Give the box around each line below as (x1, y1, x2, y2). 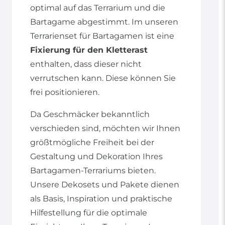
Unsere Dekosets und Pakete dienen (30, 180, 179, 190)
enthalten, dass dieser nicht (30, 59, 142, 69)
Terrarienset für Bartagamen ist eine (30, 31, 174, 41)
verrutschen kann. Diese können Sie (30, 73, 176, 83)
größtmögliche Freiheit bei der (30, 138, 154, 148)
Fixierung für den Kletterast (30, 45, 148, 55)
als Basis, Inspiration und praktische (30, 194, 172, 204)
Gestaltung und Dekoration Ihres (30, 152, 163, 162)
